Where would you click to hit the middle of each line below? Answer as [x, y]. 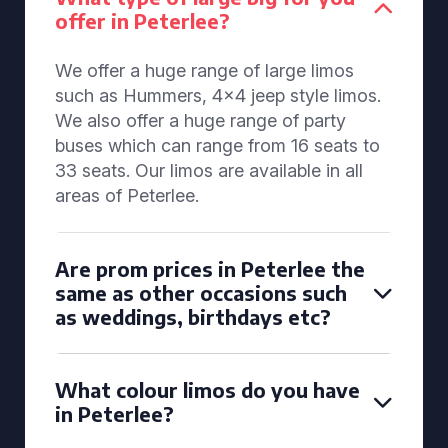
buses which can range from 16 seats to [217, 145]
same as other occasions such [201, 292]
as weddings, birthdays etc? [193, 316]
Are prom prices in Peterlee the [210, 268]
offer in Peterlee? [142, 20]
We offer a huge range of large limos [204, 70]
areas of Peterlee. [127, 195]
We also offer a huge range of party [200, 120]
